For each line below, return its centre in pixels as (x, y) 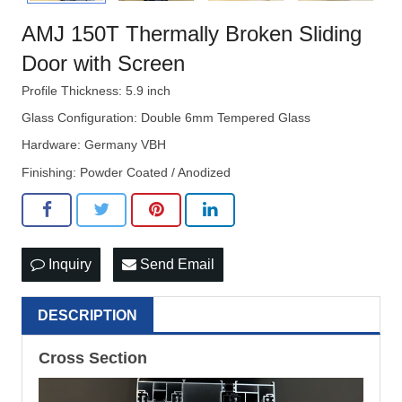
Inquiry (68, 264)
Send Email (175, 264)
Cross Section (93, 358)
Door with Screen (103, 63)
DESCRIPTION (87, 315)
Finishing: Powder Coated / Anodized (126, 172)
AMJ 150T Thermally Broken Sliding (192, 33)
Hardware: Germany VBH (94, 145)
